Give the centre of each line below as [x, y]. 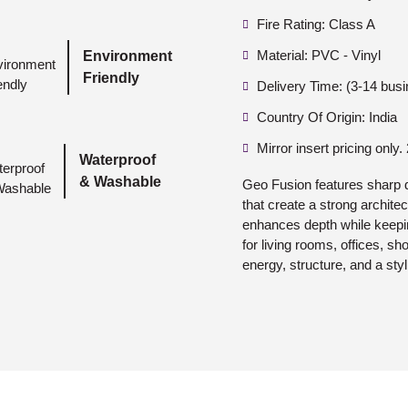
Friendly [111, 77]
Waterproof [117, 159]
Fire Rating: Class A [316, 24]
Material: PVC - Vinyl [319, 55]
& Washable [120, 181]
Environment [127, 56]
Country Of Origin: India [327, 117]
